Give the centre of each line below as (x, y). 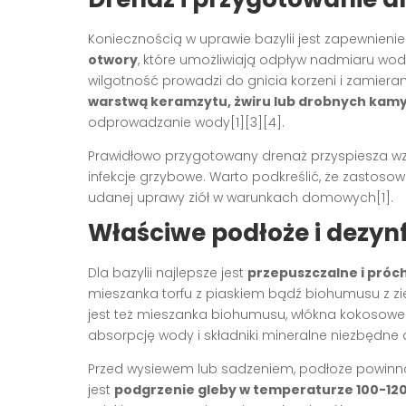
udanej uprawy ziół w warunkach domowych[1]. (241, 197)
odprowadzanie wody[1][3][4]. (186, 122)
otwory (113, 59)
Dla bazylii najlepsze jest (168, 272)
